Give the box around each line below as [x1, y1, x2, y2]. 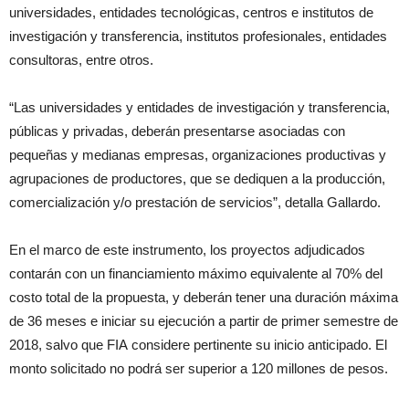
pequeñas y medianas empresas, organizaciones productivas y [9, 147, 386, 163]
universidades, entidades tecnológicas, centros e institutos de [9, 5, 373, 20]
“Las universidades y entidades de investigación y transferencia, [9, 100, 390, 115]
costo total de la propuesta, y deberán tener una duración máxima [9, 289, 398, 305]
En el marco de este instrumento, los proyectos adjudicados [9, 242, 365, 257]
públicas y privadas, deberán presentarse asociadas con [9, 123, 345, 139]
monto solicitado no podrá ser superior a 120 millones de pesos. [9, 361, 388, 376]
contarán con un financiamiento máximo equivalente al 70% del [9, 266, 383, 281]
